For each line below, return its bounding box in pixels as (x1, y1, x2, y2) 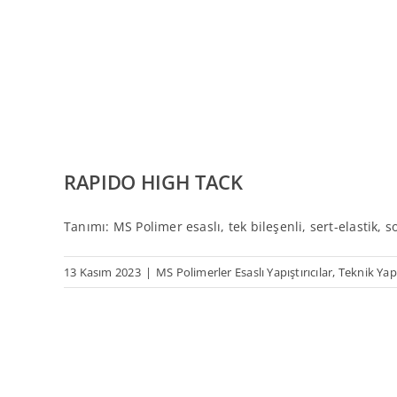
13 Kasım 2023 (64, 264, 141, 280)
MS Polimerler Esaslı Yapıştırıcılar (155, 264, 333, 280)
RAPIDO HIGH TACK (64, 168, 243, 195)
